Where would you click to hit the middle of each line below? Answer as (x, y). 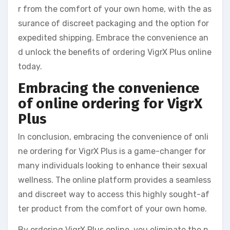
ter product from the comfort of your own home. (112, 209)
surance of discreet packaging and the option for (113, 23)
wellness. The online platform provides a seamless (114, 180)
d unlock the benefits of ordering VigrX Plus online (115, 52)
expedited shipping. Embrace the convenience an (113, 37)
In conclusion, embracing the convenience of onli (113, 137)
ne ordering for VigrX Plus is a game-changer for (112, 151)
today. (30, 66)
